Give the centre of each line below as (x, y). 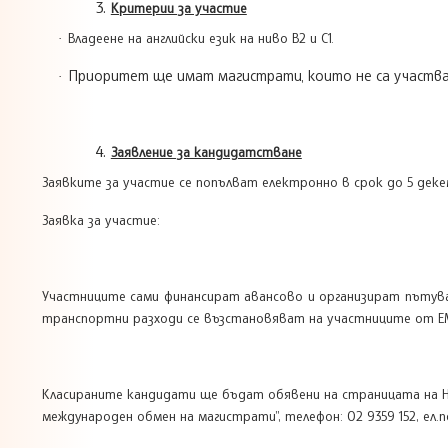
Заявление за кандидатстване (206, 151)
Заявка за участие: (101, 219)
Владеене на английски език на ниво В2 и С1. (201, 37)
